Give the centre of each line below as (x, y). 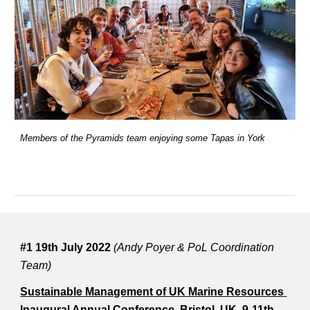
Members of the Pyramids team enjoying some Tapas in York (143, 138)
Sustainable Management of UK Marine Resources (152, 292)
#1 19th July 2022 (67, 247)
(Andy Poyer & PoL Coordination (194, 247)
